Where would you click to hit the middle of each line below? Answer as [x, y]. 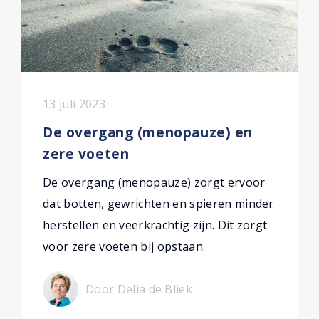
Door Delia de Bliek [139, 289]
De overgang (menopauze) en [148, 132]
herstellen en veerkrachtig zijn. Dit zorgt [155, 225]
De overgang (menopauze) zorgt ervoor [154, 182]
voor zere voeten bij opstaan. [124, 246]
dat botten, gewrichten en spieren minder [158, 204]
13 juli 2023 [74, 104]
